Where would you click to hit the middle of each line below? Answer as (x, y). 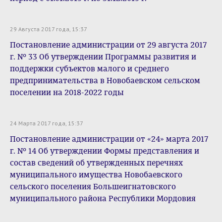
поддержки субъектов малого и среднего (89, 69)
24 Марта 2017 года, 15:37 (47, 123)
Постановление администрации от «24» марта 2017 (109, 139)
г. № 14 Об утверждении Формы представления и (105, 151)
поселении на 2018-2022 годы (67, 92)
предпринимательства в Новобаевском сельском (105, 81)
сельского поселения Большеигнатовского (93, 187)
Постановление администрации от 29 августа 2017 (108, 45)
